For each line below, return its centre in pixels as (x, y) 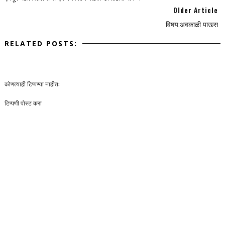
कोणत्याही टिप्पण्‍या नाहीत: (32, 84)
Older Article (196, 10)
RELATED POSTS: (41, 43)
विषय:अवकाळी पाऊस (192, 24)
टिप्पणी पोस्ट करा (23, 103)
